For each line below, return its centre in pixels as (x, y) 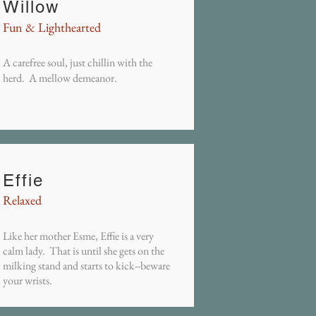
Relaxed (22, 200)
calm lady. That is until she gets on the (84, 251)
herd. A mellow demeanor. (60, 78)
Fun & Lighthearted (52, 28)
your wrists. (28, 281)
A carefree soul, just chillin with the (78, 63)
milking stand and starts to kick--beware (86, 266)
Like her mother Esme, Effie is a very (78, 236)
